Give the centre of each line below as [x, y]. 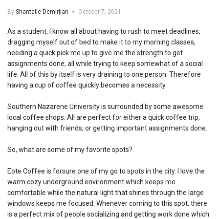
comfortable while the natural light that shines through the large [106, 192]
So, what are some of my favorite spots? [70, 149]
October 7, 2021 [100, 11]
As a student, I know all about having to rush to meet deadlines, [104, 31]
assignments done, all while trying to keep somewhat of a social [105, 63]
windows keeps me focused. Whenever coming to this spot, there [107, 203]
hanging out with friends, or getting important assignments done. [108, 128]
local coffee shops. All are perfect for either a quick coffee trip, [104, 117]
